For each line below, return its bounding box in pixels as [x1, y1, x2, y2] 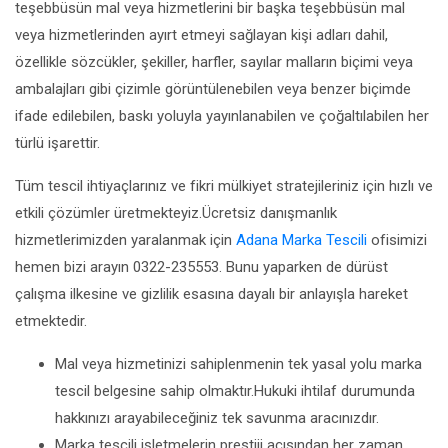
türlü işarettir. [15, 134, 100, 152]
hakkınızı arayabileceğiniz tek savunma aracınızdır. [55, 409, 379, 427]
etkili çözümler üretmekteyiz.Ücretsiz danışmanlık [15, 204, 337, 222]
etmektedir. [15, 312, 91, 330]
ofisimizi [367, 231, 427, 249]
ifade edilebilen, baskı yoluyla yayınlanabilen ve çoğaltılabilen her [15, 107, 429, 125]
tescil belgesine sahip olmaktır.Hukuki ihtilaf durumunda [55, 382, 415, 400]
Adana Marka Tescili [236, 231, 367, 249]
